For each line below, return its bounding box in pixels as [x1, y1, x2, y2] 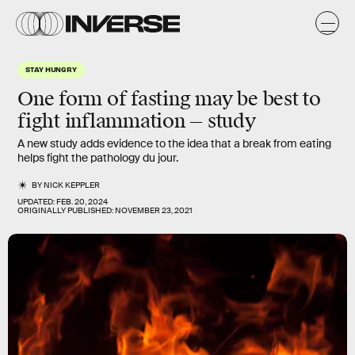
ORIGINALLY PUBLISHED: [17, 205, 115, 216]
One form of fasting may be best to [17, 87, 321, 111]
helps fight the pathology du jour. [17, 151, 178, 165]
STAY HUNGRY [25, 64, 78, 74]
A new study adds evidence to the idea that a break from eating [17, 136, 331, 151]
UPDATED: [17, 197, 56, 207]
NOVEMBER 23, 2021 [115, 205, 193, 216]
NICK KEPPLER [44, 180, 101, 190]
